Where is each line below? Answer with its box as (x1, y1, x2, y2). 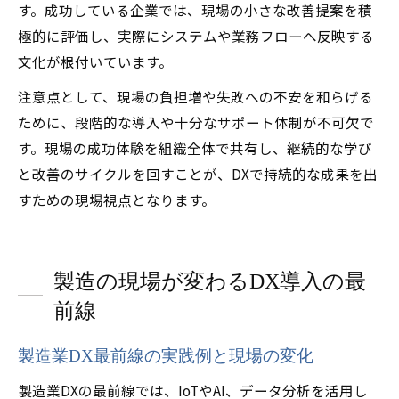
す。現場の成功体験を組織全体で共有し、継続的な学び (18, 138, 372, 158)
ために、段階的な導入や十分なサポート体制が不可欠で (18, 112, 374, 132)
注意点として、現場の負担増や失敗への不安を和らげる (18, 86, 373, 106)
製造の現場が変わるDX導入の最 (53, 269, 366, 293)
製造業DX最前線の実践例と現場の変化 (18, 346, 313, 365)
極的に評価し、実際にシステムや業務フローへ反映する (18, 26, 374, 45)
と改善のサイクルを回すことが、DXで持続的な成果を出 (18, 164, 378, 183)
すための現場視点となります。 (18, 190, 216, 209)
